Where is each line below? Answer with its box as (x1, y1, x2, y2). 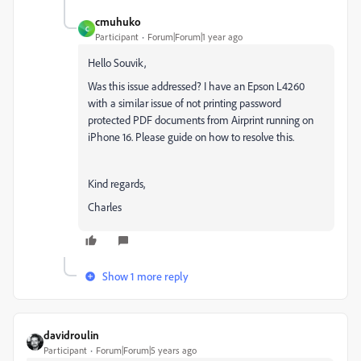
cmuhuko (95, 15, 141, 28)
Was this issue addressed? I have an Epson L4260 (88, 79, 305, 93)
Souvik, (114, 56, 146, 69)
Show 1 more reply (102, 269, 189, 283)
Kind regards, (88, 176, 145, 190)
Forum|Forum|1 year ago (147, 31, 243, 43)
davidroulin (44, 328, 99, 342)
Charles (88, 200, 122, 214)
